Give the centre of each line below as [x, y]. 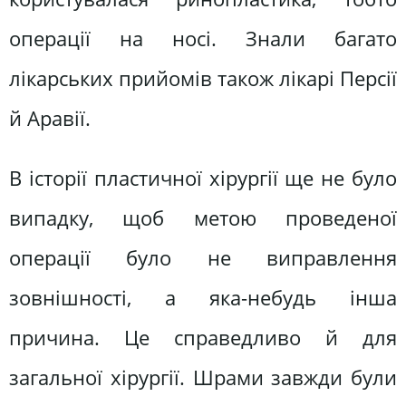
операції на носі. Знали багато [203, 39]
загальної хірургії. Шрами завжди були [203, 377]
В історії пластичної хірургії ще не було [203, 178]
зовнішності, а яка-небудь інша [203, 297]
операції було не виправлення [203, 257]
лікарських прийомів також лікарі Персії [203, 79]
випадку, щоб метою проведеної [203, 217]
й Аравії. [50, 119]
